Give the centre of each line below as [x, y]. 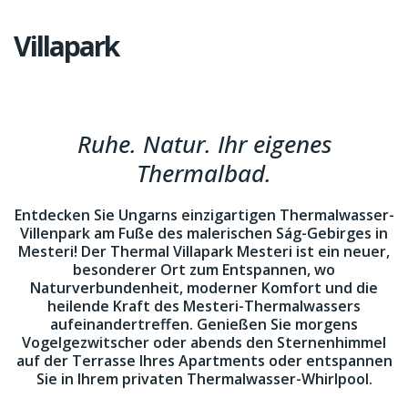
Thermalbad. [204, 173]
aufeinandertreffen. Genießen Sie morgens [204, 324]
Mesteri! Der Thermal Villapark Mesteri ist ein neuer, [204, 251]
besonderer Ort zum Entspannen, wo [204, 270]
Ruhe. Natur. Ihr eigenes [204, 144]
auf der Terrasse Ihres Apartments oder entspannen [204, 361]
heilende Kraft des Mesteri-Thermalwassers [204, 306]
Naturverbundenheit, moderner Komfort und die [204, 288]
